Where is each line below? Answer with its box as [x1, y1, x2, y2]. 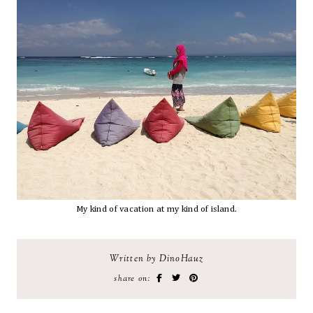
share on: [114, 272, 154, 285]
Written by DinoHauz [109, 253, 204, 265]
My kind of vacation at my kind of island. [75, 205, 238, 214]
